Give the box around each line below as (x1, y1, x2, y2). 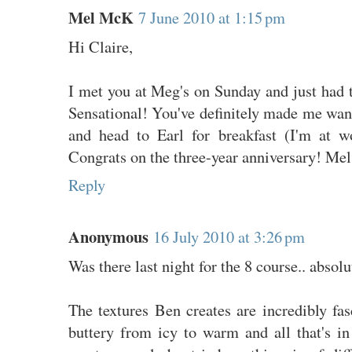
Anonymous (68, 224, 148, 248)
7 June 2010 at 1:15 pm (137, 5, 285, 28)
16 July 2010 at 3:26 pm (152, 225, 305, 247)
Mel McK (68, 5, 134, 29)
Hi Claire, (68, 35, 133, 57)
